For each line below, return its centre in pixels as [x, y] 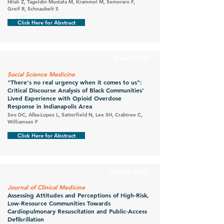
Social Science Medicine [41, 74]
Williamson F [23, 122]
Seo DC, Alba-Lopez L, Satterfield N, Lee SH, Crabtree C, [75, 115]
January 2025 [129, 171]
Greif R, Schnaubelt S [33, 9]
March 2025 [132, 58]
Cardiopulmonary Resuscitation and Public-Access [77, 211]
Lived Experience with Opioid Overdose [64, 98]
